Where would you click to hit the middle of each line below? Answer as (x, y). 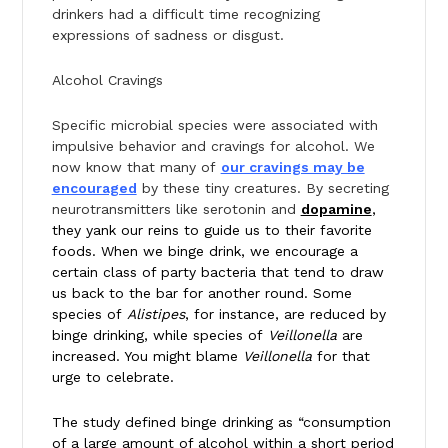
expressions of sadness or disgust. (167, 34)
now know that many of (136, 166)
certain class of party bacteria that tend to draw (217, 271)
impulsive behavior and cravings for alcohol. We (213, 145)
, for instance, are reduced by (285, 313)
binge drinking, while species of (159, 334)
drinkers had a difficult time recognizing (185, 13)
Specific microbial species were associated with (214, 124)
